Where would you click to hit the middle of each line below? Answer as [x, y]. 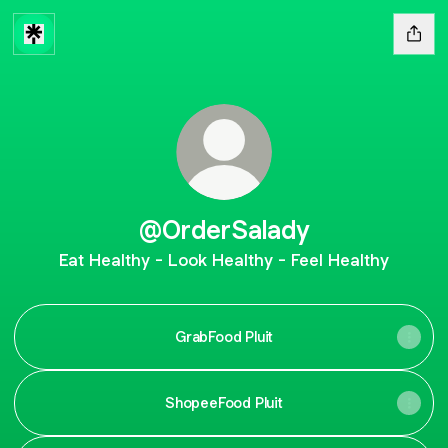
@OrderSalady [224, 229]
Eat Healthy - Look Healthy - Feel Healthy [224, 260]
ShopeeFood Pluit [224, 402]
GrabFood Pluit [224, 336]
